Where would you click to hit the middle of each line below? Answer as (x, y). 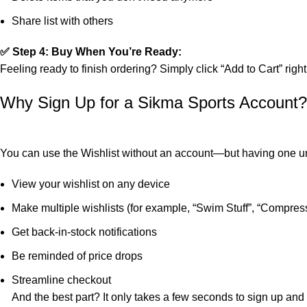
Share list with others (62, 21)
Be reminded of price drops (77, 256)
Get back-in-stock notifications (84, 232)
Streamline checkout (61, 280)
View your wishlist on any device (91, 184)
